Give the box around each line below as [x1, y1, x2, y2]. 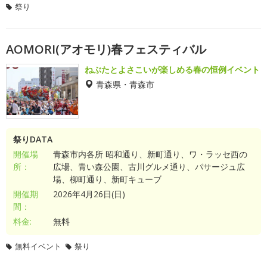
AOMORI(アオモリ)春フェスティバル [6, 41, 206, 57]
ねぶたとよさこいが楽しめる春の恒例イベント [85, 64, 260, 75]
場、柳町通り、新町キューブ [52, 173, 162, 185]
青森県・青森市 [96, 80, 154, 88]
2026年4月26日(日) [52, 188, 125, 200]
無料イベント [15, 241, 61, 252]
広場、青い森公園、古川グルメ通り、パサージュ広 [52, 161, 245, 172]
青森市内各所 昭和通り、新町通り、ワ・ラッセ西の [52, 148, 247, 160]
